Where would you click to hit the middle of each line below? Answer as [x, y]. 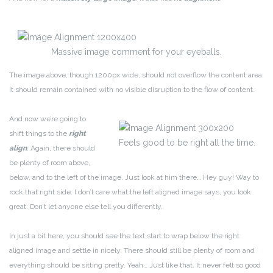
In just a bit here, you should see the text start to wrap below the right [124, 236]
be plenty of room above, [50, 162]
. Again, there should [61, 148]
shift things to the [39, 133]
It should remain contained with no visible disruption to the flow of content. [132, 89]
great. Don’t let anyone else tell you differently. [86, 206]
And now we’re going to [48, 119]
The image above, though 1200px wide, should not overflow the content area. [136, 75]
